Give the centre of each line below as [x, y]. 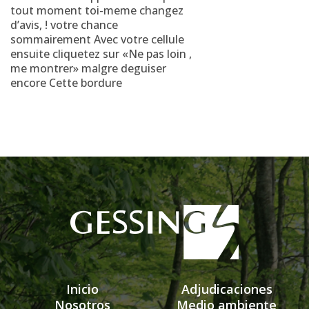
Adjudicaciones [227, 289]
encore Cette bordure [66, 83]
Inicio [82, 289]
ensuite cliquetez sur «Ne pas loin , [101, 54]
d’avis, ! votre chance [64, 25]
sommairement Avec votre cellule [97, 39]
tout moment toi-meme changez [97, 10]
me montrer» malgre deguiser [88, 68]
